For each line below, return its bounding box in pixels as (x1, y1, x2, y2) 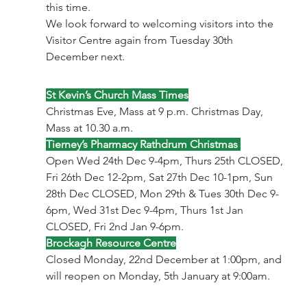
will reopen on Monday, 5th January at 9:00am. (45, 269, 270, 282)
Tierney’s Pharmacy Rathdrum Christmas (45, 137, 241, 151)
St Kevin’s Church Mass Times (45, 88, 188, 101)
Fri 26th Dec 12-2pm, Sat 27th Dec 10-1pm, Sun (45, 170, 275, 184)
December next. (45, 49, 125, 63)
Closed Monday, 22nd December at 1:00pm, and (45, 252, 284, 266)
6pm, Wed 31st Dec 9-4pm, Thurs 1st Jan (45, 203, 246, 217)
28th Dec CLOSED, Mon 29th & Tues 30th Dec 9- (45, 186, 279, 200)
